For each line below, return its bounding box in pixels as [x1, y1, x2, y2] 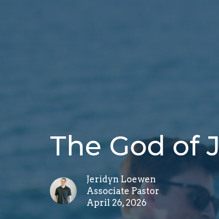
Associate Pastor [87, 185, 159, 196]
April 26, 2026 [87, 197, 147, 208]
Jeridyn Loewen [87, 174, 156, 184]
